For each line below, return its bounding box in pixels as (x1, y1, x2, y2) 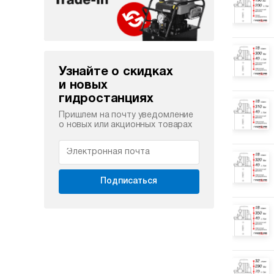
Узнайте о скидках (59, 66, 173, 78)
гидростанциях (59, 93, 154, 105)
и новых (59, 80, 108, 91)
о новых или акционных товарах (59, 120, 192, 129)
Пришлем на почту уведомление (59, 111, 194, 119)
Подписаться (100, 177, 158, 185)
